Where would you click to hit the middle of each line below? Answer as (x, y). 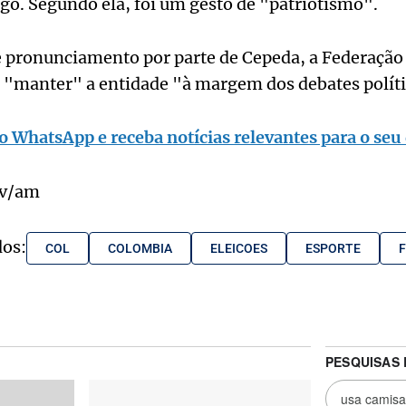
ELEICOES (238, 248)
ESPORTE (333, 248)
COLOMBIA (140, 248)
